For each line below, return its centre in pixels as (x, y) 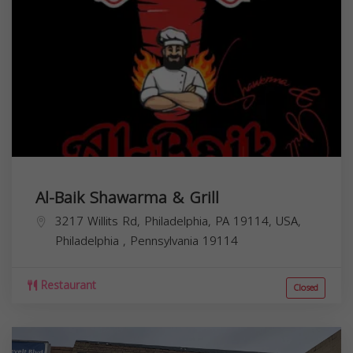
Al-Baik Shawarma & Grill (127, 197)
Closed (306, 288)
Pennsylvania (166, 241)
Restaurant (67, 285)
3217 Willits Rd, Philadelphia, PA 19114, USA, (178, 221)
